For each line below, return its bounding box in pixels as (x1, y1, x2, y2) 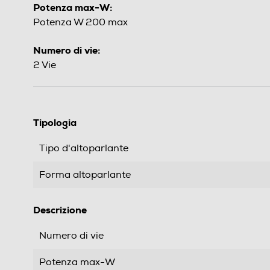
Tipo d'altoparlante (39, 142, 128, 155)
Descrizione (33, 204, 87, 217)
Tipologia (33, 116, 77, 130)
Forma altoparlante (39, 169, 131, 181)
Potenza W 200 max (33, 16, 128, 29)
